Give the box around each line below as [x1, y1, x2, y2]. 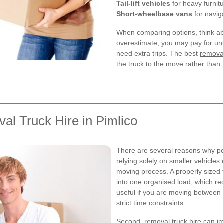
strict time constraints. [116, 199, 185, 207]
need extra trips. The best [116, 49, 200, 57]
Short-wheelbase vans [116, 10, 192, 18]
